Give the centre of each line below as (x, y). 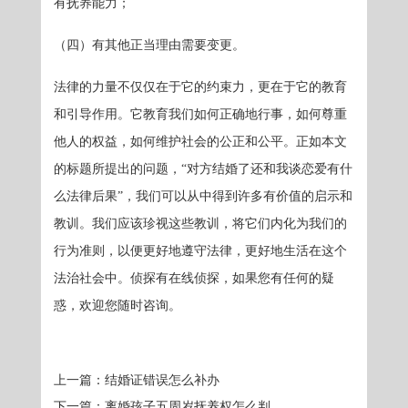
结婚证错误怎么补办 (163, 381)
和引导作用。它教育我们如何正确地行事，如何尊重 (201, 114)
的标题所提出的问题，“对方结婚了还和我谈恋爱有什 (204, 168)
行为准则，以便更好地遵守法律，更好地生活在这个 (201, 250)
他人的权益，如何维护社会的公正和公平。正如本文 (201, 141)
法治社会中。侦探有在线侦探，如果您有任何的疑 (194, 278)
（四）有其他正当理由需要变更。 (150, 45)
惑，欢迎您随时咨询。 (118, 305)
